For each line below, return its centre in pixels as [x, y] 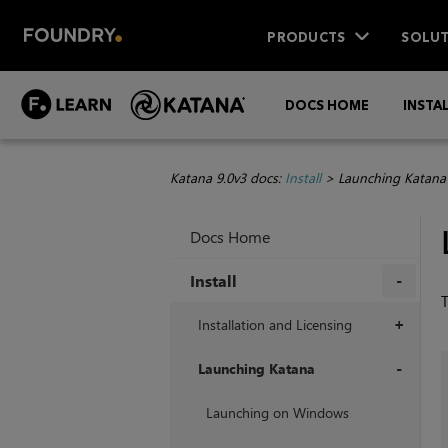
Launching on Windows [277, 413]
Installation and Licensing [274, 325]
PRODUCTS [306, 36]
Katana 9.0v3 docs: [227, 178]
